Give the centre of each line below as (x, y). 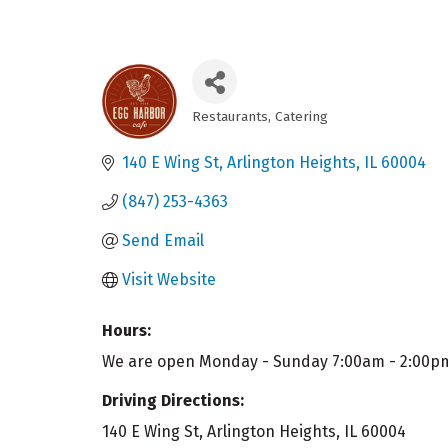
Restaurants (230, 117)
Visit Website (169, 280)
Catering (301, 117)
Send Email (163, 241)
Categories (242, 131)
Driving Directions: (173, 401)
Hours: (126, 331)
